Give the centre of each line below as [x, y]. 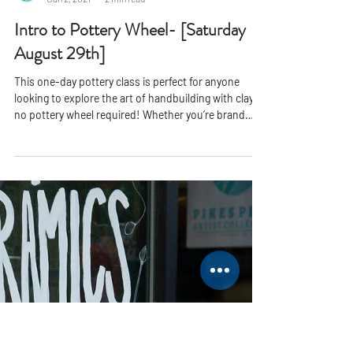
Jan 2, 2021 [69, 225]
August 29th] [59, 280]
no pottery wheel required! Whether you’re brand [130, 342]
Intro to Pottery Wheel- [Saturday [130, 256]
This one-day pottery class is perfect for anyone [127, 308]
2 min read [125, 225]
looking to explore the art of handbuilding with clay [134, 325]
